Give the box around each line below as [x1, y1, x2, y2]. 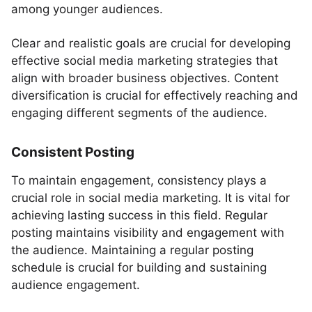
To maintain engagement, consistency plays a [11, 173, 267, 187]
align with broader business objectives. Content [11, 71, 279, 85]
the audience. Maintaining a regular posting [11, 243, 253, 257]
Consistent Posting [11, 144, 134, 160]
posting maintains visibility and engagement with [11, 226, 284, 240]
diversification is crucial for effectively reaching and [11, 88, 298, 102]
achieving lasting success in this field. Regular [11, 208, 267, 222]
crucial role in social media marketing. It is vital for [11, 191, 290, 205]
